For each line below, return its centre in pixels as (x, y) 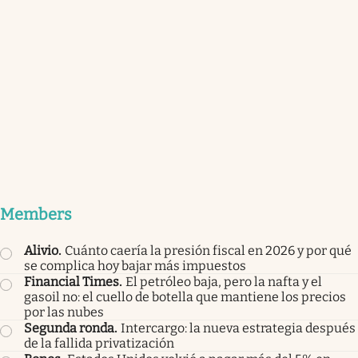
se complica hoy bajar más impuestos (135, 266)
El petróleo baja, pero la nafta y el (224, 282)
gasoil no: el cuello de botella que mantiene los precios (185, 297)
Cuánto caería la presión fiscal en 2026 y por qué (208, 251)
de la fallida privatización (99, 344)
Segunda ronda (69, 328)
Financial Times (72, 282)
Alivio (41, 251)
